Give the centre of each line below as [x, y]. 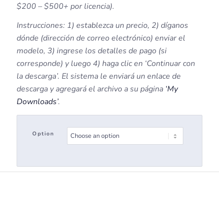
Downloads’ [37, 102]
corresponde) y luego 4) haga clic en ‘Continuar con [106, 64]
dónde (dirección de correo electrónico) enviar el [101, 38]
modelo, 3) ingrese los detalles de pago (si [91, 51]
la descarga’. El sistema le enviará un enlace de [99, 77]
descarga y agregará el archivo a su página [91, 89]
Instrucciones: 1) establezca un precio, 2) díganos [102, 26]
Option [43, 133]
